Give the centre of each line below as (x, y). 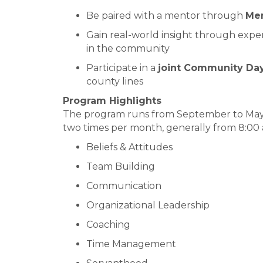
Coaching (108, 225)
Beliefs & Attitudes (129, 147)
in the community (128, 49)
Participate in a (122, 68)
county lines (115, 82)
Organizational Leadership (148, 205)
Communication (124, 186)
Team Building (121, 167)
